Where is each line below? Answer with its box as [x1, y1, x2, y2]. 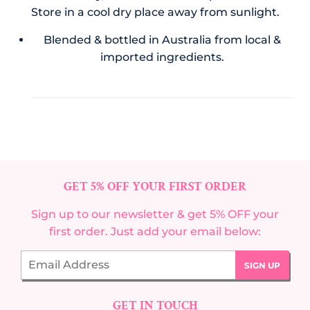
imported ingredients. [100, 50, 224, 64]
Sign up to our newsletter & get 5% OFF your [31, 207, 279, 221]
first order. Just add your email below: [49, 224, 261, 238]
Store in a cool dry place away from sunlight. [30, 5, 280, 19]
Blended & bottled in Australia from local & [43, 33, 281, 46]
